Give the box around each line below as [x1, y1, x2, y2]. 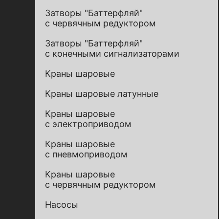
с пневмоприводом [45, 149, 128, 159]
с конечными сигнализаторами [45, 48, 179, 59]
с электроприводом [45, 119, 131, 129]
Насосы [45, 199, 78, 210]
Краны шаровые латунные [45, 88, 158, 99]
